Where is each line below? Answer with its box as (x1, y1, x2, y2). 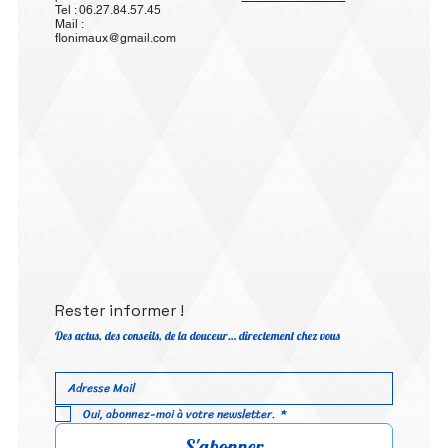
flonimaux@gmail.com (55, 30, 177, 45)
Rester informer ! (55, 299, 189, 321)
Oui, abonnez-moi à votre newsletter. (83, 403, 277, 426)
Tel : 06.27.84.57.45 (55, 2, 162, 17)
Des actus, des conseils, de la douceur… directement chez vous (55, 328, 341, 344)
